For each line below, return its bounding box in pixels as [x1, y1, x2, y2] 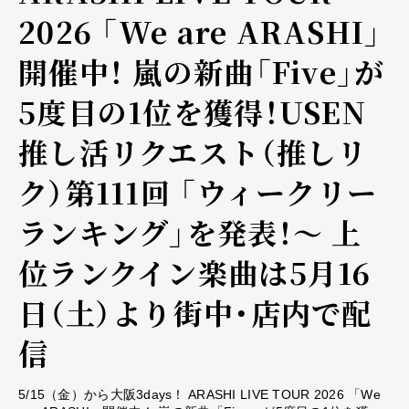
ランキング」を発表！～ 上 [18, 210, 362, 253]
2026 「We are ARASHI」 [18, 9, 383, 52]
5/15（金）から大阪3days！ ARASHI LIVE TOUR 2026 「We [18, 386, 382, 402]
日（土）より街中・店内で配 [18, 290, 372, 333]
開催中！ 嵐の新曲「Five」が [18, 49, 385, 92]
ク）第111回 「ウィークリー [18, 170, 378, 213]
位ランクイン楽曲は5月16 [18, 250, 372, 293]
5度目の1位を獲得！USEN [18, 89, 366, 132]
